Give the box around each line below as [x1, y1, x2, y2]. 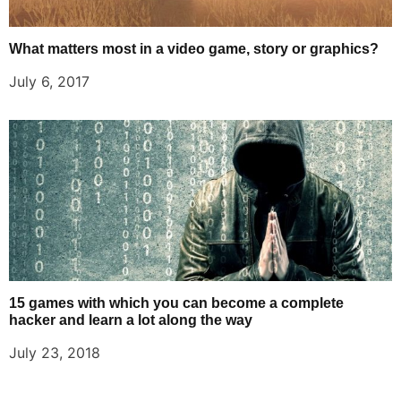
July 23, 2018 [9, 343, 100, 362]
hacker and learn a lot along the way [9, 311, 252, 328]
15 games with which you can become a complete [9, 294, 344, 311]
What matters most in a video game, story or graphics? [9, 40, 379, 56]
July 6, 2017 [9, 72, 90, 90]
